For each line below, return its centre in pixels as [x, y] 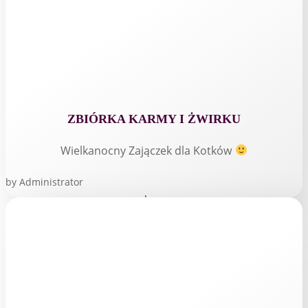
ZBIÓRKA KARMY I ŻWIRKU [154, 119]
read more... [154, 199]
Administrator [51, 181]
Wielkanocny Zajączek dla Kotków [148, 150]
